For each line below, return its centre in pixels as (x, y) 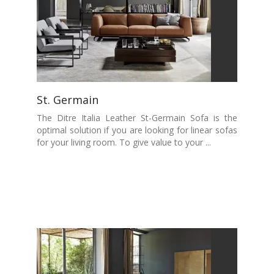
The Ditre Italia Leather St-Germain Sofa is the (137, 118)
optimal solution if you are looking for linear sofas (137, 130)
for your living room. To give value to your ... (124, 142)
